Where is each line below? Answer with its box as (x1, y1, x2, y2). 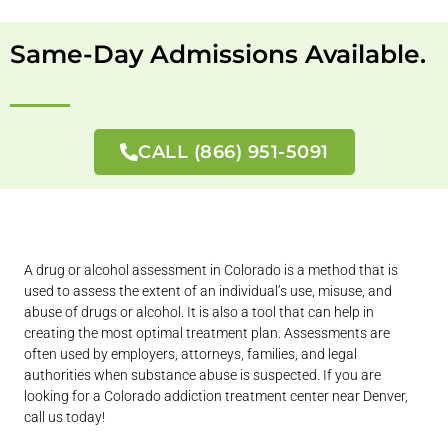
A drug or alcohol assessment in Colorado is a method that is (24, 262, 399, 279)
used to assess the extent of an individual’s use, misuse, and (24, 283, 393, 300)
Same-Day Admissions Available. (10, 38, 426, 69)
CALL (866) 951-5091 (138, 140, 329, 163)
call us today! (24, 409, 106, 426)
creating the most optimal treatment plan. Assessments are (24, 325, 391, 342)
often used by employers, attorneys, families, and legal (24, 346, 358, 363)
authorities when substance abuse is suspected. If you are (24, 367, 382, 384)
